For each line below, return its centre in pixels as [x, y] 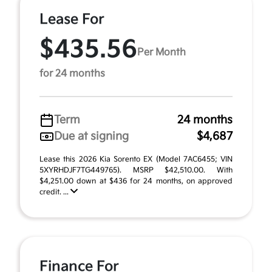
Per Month [161, 52]
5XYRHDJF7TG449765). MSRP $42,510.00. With [136, 170]
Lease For [72, 19]
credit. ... [55, 192]
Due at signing [91, 136]
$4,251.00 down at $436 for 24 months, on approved [136, 181]
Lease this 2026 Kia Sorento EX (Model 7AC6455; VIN [136, 159]
